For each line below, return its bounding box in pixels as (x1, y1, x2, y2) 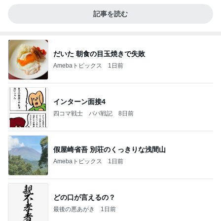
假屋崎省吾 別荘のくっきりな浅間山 (53, 145, 166, 153)
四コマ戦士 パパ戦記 (53, 110, 112, 117)
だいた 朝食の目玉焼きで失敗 (53, 49, 145, 58)
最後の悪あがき (53, 205, 95, 213)
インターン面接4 (53, 97, 106, 106)
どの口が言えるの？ (53, 193, 115, 201)
